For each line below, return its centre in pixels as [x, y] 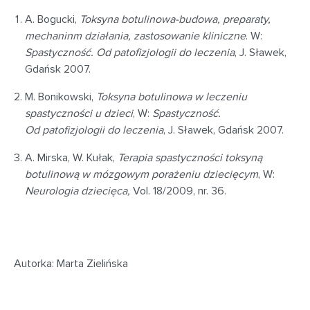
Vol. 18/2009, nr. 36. [178, 191]
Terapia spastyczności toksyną [190, 158]
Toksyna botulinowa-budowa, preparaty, [175, 19]
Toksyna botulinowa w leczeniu [172, 97]
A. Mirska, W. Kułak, [71, 158]
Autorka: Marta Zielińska [71, 264]
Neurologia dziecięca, [77, 191]
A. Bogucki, [52, 19]
